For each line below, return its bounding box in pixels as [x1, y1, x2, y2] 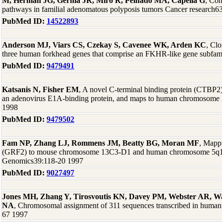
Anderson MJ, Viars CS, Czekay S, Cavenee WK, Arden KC [2, 41, 206, 49]
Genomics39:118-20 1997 [2, 157, 83, 165]
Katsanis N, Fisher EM [2, 85, 79, 94]
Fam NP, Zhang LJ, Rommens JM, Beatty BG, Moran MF [2, 139, 199, 147]
